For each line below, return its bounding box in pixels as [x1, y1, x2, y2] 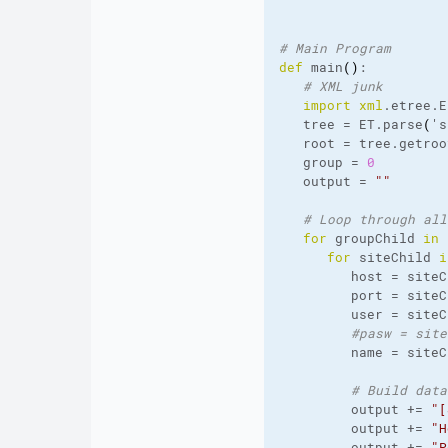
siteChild [350, 249, 439, 266]
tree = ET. [278, 116, 383, 133]
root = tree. [278, 135, 399, 152]
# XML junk [302, 78, 383, 95]
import [302, 97, 351, 114]
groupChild [326, 230, 423, 247]
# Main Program [278, 40, 391, 57]
